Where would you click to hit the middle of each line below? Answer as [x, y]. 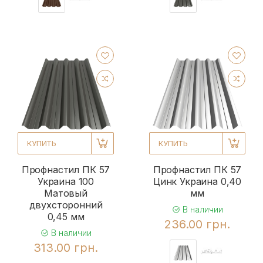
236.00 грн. [197, 224]
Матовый [66, 193]
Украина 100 [66, 181]
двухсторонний [66, 205]
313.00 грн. [66, 247]
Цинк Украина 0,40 [197, 181]
